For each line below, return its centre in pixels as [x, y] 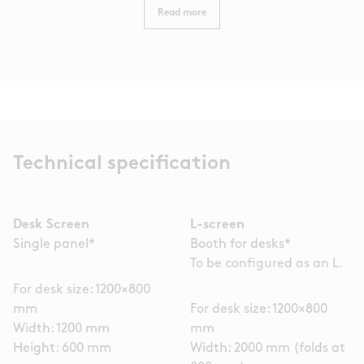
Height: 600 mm [62, 348]
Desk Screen [51, 225]
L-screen [217, 225]
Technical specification [122, 164]
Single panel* [54, 244]
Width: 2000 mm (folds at [268, 348]
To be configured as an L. [266, 264]
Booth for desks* [240, 244]
